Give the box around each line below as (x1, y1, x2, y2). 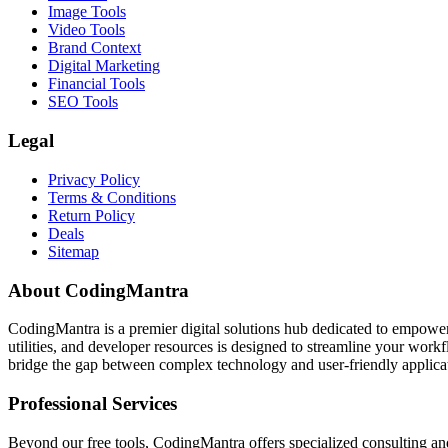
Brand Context (48, 39, 141, 57)
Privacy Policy (48, 170, 140, 188)
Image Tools (48, 3, 126, 21)
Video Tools (48, 21, 125, 39)
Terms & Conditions (48, 188, 176, 206)
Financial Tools (48, 75, 145, 93)
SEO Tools (48, 93, 118, 111)
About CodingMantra (8, 279, 189, 301)
